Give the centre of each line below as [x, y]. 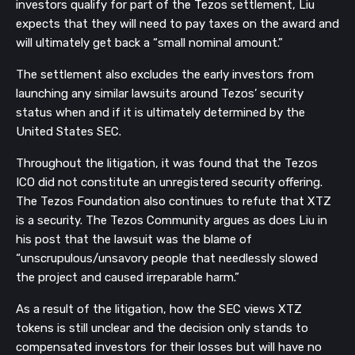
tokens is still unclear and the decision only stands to [162, 328]
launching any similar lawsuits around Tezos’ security [160, 93]
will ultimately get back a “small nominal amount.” [149, 42]
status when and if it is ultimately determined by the [160, 112]
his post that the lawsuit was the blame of [134, 239]
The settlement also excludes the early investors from [165, 74]
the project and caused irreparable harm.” [128, 277]
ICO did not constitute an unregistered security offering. [169, 182]
